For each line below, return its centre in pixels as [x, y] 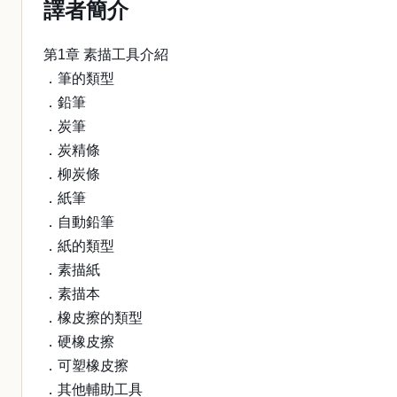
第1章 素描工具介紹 [106, 54]
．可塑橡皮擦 [86, 366]
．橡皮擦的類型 [93, 318]
